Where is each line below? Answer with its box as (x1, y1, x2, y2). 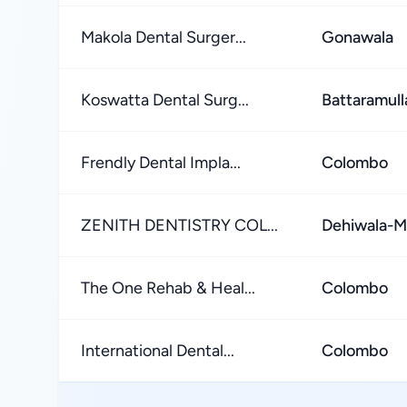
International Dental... (81, 341, 234, 361)
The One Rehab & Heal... (81, 278, 255, 298)
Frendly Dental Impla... (81, 153, 241, 173)
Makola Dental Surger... (81, 27, 246, 47)
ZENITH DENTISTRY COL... (81, 215, 278, 235)
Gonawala (322, 27, 393, 47)
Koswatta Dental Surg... (81, 90, 249, 110)
